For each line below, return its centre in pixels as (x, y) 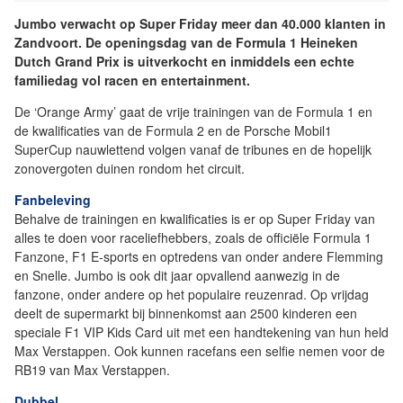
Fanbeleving (53, 200)
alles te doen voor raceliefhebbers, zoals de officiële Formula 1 (193, 238)
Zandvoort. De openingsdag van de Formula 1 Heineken (186, 43)
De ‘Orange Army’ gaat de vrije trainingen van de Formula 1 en (193, 112)
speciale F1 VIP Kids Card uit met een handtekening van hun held (201, 332)
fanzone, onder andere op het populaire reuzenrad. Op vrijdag (192, 295)
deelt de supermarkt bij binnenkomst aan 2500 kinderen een (186, 313)
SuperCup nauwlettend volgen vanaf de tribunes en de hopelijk (193, 150)
